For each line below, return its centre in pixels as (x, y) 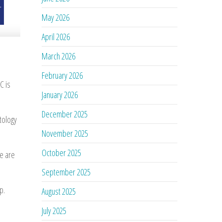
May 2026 (56, 17)
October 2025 (62, 152)
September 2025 (66, 172)
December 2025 (65, 114)
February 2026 (62, 75)
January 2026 (60, 94)
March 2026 (59, 56)
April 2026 (56, 36)
